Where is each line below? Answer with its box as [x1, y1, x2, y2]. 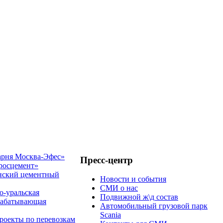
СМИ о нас [100, 184, 138, 193]
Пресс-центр [80, 154, 133, 165]
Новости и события [100, 175, 166, 184]
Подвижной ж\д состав [100, 193, 178, 202]
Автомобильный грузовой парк [100, 202, 208, 211]
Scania [100, 211, 121, 220]
